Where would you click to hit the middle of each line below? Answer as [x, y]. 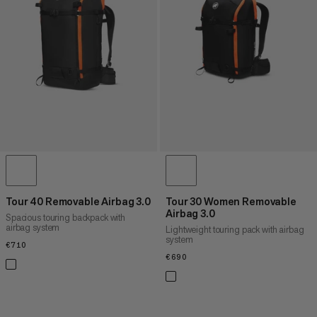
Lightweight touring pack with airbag [235, 230]
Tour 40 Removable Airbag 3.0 [78, 202]
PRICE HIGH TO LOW [230, 22]
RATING [199, 84]
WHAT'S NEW [210, 53]
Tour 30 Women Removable [231, 202]
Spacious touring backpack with [66, 218]
